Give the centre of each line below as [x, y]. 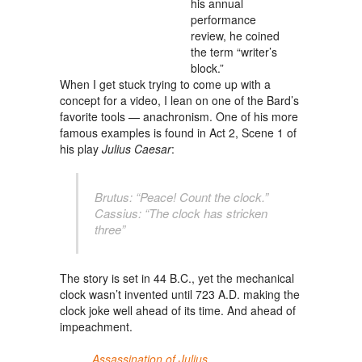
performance [223, 19]
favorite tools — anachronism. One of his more [179, 116]
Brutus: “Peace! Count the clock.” [181, 197]
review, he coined [235, 36]
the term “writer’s [234, 52]
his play [81, 149]
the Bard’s [273, 100]
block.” [207, 68]
